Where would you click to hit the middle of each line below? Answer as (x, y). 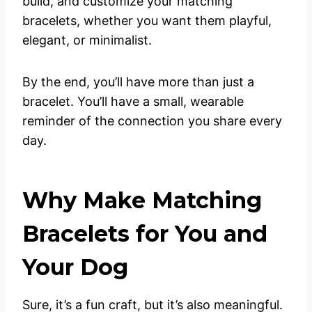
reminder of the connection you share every (152, 121)
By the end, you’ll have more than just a (138, 82)
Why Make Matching (142, 201)
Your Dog (75, 267)
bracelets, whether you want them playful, (147, 21)
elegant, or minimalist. (87, 40)
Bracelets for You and (145, 234)
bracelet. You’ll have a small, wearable (133, 102)
